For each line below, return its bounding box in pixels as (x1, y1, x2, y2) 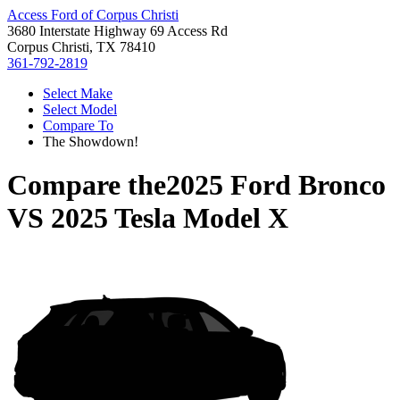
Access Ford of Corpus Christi (7, 7, 179, 22)
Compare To (43, 118, 113, 133)
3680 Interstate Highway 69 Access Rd (7, 23, 228, 38)
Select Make (43, 86, 112, 101)
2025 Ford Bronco (166, 169, 386, 202)
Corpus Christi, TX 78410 (7, 39, 155, 54)
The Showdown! (43, 134, 138, 149)
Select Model (43, 102, 117, 117)
